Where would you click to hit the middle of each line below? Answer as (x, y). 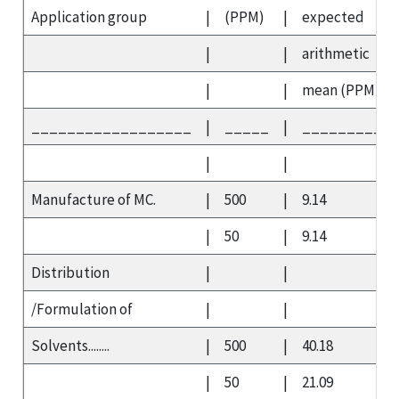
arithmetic (336, 53)
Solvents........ (70, 345)
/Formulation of (82, 309)
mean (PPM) (341, 90)
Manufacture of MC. (94, 199)
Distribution (70, 272)
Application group (89, 16)
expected (333, 16)
